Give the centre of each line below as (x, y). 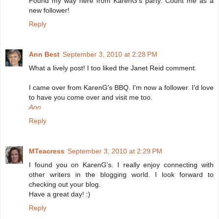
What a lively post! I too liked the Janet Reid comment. (113, 68)
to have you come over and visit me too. (91, 98)
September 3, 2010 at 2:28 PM (110, 55)
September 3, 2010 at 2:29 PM (115, 151)
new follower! (49, 11)
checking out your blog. (65, 185)
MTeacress (47, 151)
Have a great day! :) (60, 194)
